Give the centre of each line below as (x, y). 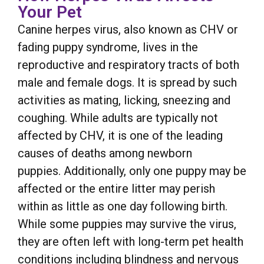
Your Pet (50, 12)
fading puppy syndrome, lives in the (108, 47)
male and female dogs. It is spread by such (127, 82)
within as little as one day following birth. (123, 206)
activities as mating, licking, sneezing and (124, 100)
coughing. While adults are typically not (118, 118)
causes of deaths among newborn (105, 153)
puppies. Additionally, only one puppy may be (132, 171)
